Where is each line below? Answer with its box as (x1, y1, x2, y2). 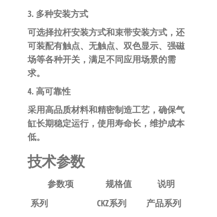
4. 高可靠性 (27, 85, 71, 97)
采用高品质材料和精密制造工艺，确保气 (27, 104, 185, 116)
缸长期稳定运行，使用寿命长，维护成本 (27, 117, 185, 129)
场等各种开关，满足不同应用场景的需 (27, 53, 176, 65)
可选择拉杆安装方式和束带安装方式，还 (27, 26, 185, 38)
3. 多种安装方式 (27, 8, 88, 20)
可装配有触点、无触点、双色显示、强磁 (27, 40, 185, 52)
